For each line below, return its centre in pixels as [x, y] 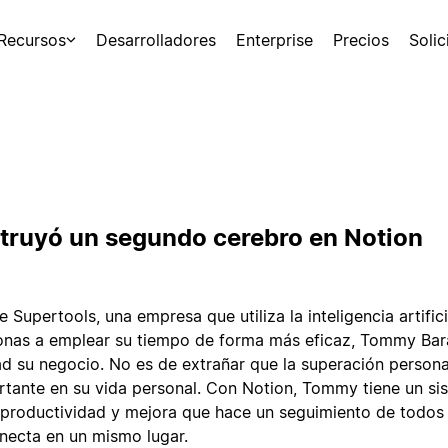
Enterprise [274, 40]
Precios [361, 40]
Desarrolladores [156, 40]
